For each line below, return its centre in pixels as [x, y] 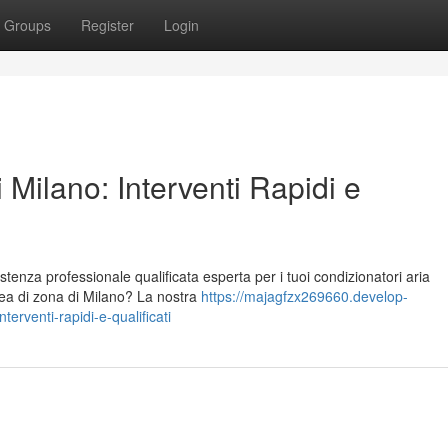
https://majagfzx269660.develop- [304, 296]
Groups [27, 25]
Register [107, 25]
